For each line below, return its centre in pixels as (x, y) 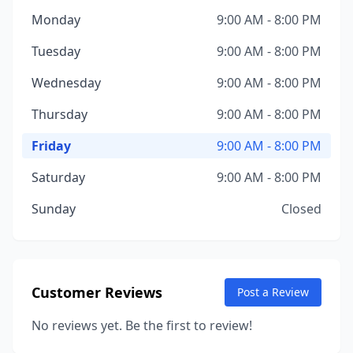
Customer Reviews (97, 292)
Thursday (59, 114)
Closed (301, 209)
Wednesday (66, 83)
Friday (51, 146)
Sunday (54, 209)
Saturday (58, 177)
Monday (56, 20)
